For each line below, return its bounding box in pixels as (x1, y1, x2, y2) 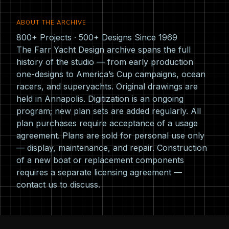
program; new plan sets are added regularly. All (16, 106, 201, 117)
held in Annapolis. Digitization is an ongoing (16, 94, 184, 104)
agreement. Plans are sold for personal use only (16, 130, 204, 141)
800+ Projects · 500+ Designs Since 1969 (16, 32, 177, 43)
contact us (16, 179, 57, 190)
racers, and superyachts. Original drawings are (16, 81, 198, 92)
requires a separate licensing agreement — (16, 167, 182, 178)
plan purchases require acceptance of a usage (16, 118, 198, 129)
